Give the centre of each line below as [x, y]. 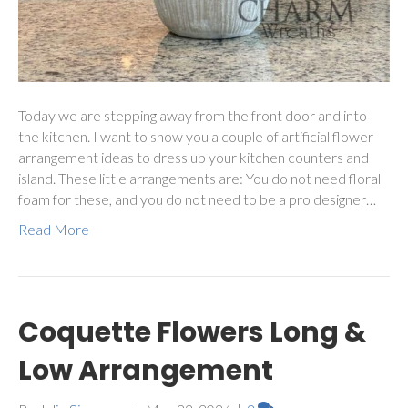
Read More [54, 229]
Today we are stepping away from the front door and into [193, 116]
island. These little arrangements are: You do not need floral [199, 178]
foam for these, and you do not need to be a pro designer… [197, 199]
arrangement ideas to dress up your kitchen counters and [194, 158]
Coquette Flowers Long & [192, 333]
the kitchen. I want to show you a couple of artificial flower [196, 137]
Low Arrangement [146, 371]
